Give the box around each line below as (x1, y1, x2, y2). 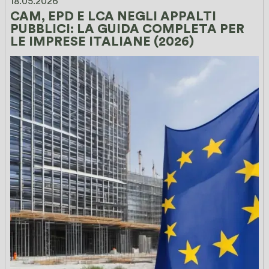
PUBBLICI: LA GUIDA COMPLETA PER (10, 22, 248, 35)
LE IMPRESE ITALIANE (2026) (10, 35, 195, 48)
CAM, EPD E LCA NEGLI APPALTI (10, 10, 220, 23)
